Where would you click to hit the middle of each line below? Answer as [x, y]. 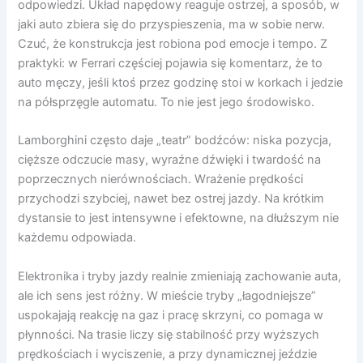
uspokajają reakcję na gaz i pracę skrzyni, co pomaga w [171, 315]
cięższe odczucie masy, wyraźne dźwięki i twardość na [170, 160]
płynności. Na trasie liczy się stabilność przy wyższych [169, 334]
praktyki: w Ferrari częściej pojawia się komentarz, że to [171, 63]
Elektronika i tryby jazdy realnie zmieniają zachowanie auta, [180, 276]
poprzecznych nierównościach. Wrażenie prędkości [161, 179]
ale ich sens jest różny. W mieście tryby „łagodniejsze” [167, 295]
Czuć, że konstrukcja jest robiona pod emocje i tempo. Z [173, 43]
